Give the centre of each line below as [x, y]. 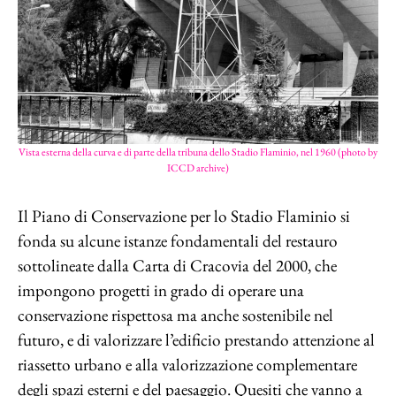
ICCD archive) [198, 168]
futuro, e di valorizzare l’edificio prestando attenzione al [196, 340]
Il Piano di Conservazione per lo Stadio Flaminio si [184, 216]
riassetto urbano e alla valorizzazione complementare [187, 365]
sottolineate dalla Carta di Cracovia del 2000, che [177, 266]
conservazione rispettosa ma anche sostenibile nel [175, 315]
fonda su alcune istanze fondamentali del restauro [178, 241]
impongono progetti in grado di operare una [161, 290]
